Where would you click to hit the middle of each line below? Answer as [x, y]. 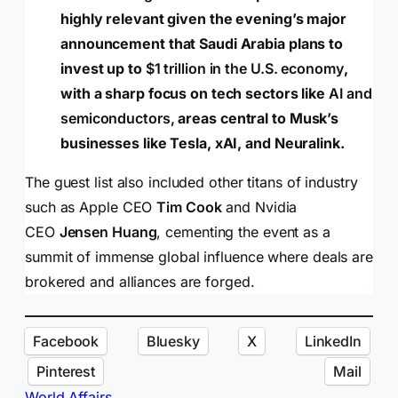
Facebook [66, 342]
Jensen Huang [108, 232]
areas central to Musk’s [259, 119]
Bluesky [173, 342]
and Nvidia [259, 207]
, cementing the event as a [243, 232]
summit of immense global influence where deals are [199, 257]
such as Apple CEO [91, 207]
